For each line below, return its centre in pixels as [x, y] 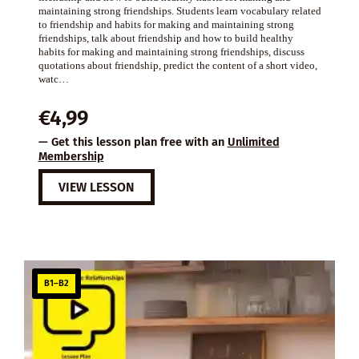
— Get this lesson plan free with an [133, 141]
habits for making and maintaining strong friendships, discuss [171, 51]
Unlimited [253, 141]
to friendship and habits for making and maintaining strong [166, 24]
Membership [71, 156]
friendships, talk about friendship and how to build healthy [165, 38]
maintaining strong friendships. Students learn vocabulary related [179, 10]
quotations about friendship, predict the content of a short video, [177, 65]
